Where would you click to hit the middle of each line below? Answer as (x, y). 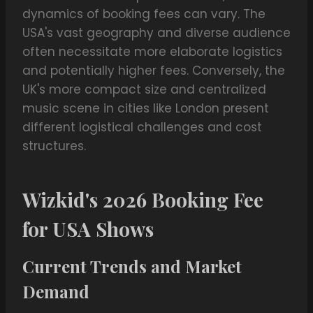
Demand (56, 292)
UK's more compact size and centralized (144, 90)
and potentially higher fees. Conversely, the (154, 71)
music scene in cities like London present (146, 109)
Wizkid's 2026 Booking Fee (143, 200)
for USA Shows (88, 229)
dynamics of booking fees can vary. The (144, 14)
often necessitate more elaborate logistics (152, 52)
